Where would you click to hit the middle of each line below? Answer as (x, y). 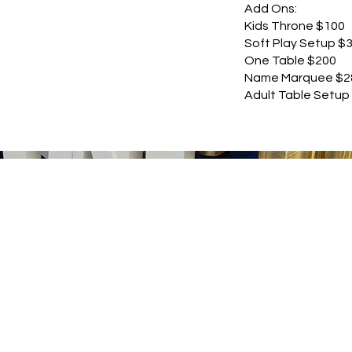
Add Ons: (271, 9)
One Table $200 (291, 60)
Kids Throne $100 (295, 26)
